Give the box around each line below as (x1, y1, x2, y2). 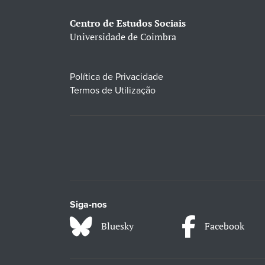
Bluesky (101, 219, 134, 233)
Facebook (205, 219, 245, 233)
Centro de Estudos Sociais (69, 17, 186, 30)
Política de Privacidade (69, 71, 163, 83)
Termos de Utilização (69, 85, 156, 97)
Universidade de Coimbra (69, 30, 176, 44)
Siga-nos (69, 199, 107, 211)
